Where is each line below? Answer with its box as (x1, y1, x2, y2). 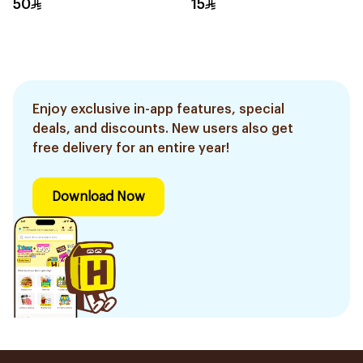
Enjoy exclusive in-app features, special (32, 103, 284, 116)
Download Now (52, 190, 145, 203)
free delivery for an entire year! (32, 142, 229, 155)
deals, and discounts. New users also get (32, 122, 293, 135)
